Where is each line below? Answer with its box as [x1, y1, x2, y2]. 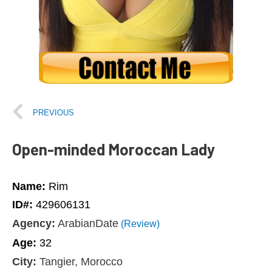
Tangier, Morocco [36, 256, 123, 268]
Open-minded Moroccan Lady [12, 140, 215, 159]
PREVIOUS [33, 107, 74, 117]
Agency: [12, 217, 55, 230]
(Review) [118, 218, 160, 229]
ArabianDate [55, 217, 118, 230]
